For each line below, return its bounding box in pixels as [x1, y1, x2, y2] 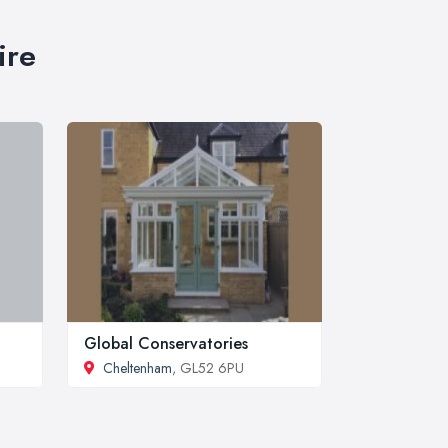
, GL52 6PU [172, 358, 244, 378]
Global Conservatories [84, 332, 248, 355]
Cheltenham [103, 358, 172, 378]
